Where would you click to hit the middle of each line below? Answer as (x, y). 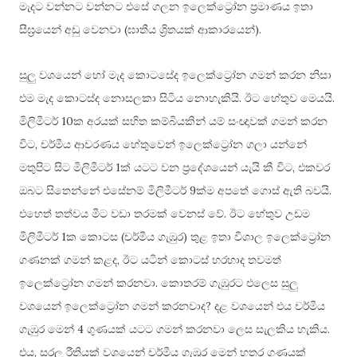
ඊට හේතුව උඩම (270, 214)
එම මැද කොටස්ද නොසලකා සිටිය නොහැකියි (129, 99)
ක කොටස (94, 237)
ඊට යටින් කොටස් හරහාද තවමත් (202, 261)
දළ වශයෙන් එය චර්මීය (270, 307)
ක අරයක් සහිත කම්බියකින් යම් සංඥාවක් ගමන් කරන (200, 122)
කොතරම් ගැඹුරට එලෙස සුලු (229, 284)
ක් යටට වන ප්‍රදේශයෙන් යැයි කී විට (206, 168)
